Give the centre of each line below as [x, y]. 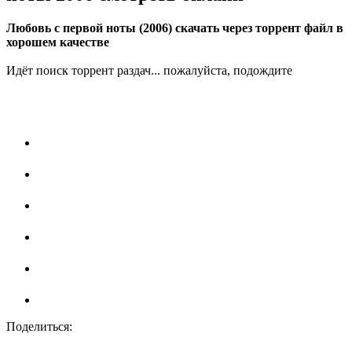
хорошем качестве [58, 42]
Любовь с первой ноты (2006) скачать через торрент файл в [175, 28]
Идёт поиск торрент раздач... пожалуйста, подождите [149, 71]
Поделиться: [39, 327]
